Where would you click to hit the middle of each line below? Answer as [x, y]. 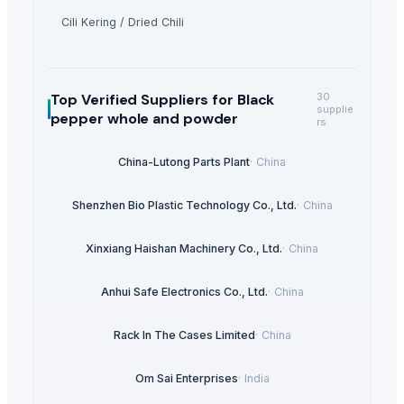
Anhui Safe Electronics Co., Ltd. [184, 292]
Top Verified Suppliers [129, 99]
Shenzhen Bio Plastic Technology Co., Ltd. [184, 206]
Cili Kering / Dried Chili [123, 22]
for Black [242, 99]
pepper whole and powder [144, 118]
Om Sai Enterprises [186, 379]
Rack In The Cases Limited [184, 335]
